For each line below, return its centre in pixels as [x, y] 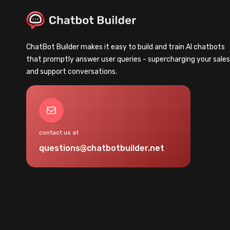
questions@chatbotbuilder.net [102, 148]
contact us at [59, 132]
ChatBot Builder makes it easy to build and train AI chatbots [126, 47]
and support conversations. [72, 71]
